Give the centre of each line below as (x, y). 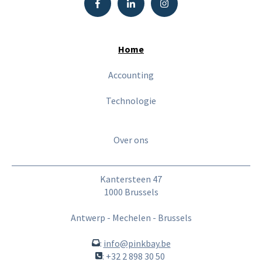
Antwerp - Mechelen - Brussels (131, 218)
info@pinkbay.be (137, 244)
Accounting (131, 75)
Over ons (131, 140)
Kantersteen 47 (131, 179)
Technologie (131, 101)
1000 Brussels (131, 192)
